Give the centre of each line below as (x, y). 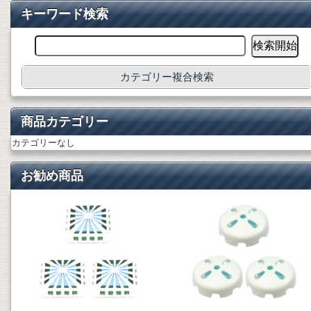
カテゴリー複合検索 (167, 77)
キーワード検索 (65, 14)
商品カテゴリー (65, 121)
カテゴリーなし (43, 143)
